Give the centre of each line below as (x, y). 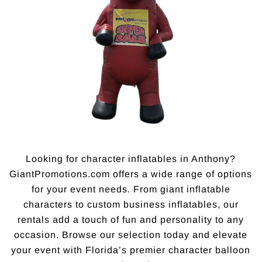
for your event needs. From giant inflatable (131, 189)
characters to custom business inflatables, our (131, 204)
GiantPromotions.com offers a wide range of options (131, 174)
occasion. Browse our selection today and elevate (131, 235)
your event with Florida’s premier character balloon (131, 250)
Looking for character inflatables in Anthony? (131, 158)
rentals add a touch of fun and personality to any (131, 219)
